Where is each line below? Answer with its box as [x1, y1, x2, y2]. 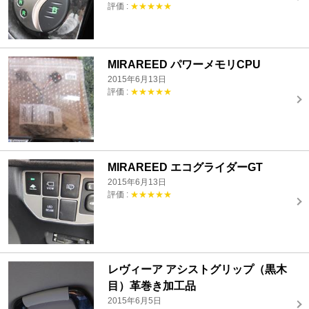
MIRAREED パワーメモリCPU [108, 59, 261, 71]
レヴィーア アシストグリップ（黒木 [108, 263, 288, 276]
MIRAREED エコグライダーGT [108, 161, 263, 173]
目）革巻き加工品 [108, 280, 197, 292]
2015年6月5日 [108, 296, 162, 306]
